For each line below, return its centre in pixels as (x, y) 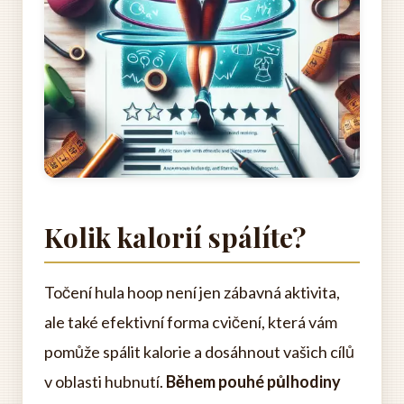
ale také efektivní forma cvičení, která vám (191, 322)
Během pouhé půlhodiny (253, 381)
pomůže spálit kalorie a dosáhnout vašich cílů (199, 352)
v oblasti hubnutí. (105, 381)
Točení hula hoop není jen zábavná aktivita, (192, 292)
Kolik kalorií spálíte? (175, 237)
